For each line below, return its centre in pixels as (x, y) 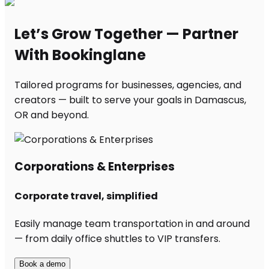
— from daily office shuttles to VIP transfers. (117, 238)
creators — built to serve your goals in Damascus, (130, 100)
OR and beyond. (52, 115)
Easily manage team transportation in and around (132, 223)
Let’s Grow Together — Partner (126, 34)
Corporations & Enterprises (95, 167)
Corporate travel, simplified (86, 196)
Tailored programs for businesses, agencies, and (128, 85)
